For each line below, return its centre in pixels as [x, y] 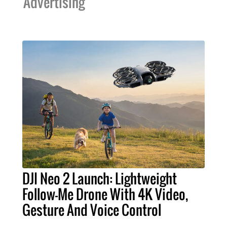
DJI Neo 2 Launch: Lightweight [100, 179]
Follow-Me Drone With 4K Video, [105, 194]
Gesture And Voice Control [92, 210]
